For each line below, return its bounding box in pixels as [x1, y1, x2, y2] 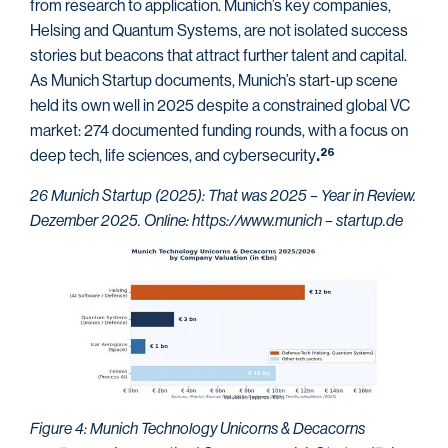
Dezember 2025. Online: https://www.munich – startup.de [30, 210, 403, 230]
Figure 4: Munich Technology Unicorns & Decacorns [30, 418, 365, 438]
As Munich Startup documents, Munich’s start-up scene [30, 71, 398, 91]
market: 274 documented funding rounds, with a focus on [30, 121, 408, 141]
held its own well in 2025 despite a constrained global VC [30, 96, 410, 116]
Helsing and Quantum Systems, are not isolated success [30, 21, 408, 41]
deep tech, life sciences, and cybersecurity [30, 146, 316, 166]
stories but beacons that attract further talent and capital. [30, 46, 407, 66]
